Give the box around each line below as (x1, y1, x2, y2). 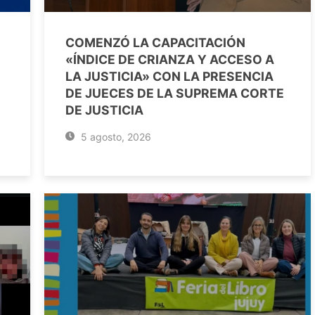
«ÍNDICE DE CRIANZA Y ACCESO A (65, 52, 274, 67)
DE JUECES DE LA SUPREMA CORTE (65, 86, 284, 101)
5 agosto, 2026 (77, 131, 151, 143)
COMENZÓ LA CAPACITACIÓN (65, 35, 245, 50)
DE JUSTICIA (65, 103, 143, 117)
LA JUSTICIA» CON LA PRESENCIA (65, 69, 274, 84)
